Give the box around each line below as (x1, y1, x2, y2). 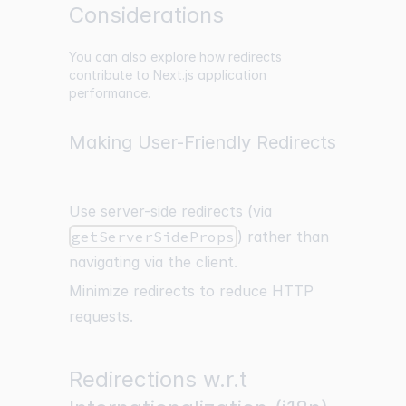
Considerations (69, 2, 224, 29)
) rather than (237, 227, 330, 246)
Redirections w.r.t (69, 366, 247, 393)
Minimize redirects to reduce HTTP (69, 282, 314, 301)
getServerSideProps (72, 227, 236, 246)
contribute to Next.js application (69, 67, 266, 83)
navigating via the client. (69, 253, 237, 272)
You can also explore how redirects (69, 49, 282, 65)
